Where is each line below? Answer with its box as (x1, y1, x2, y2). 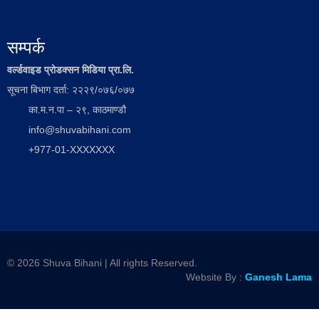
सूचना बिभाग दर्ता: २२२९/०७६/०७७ (7, 84, 135, 96)
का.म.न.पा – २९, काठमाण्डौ (28, 104, 126, 116)
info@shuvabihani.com (28, 124, 131, 136)
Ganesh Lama (245, 271, 312, 283)
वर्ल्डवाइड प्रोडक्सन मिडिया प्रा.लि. (7, 64, 134, 76)
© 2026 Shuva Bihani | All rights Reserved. (7, 257, 197, 269)
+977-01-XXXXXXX (28, 144, 115, 156)
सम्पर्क (7, 33, 45, 59)
